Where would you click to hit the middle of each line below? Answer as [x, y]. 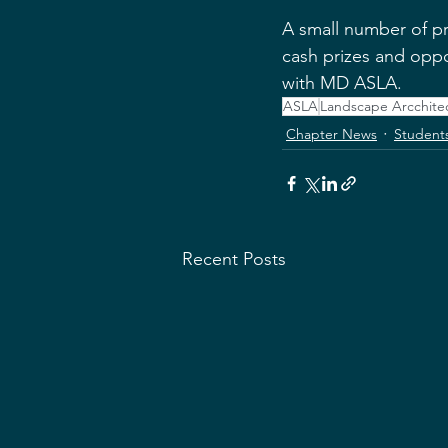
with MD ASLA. [342, 83]
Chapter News [331, 133]
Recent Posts [234, 259]
